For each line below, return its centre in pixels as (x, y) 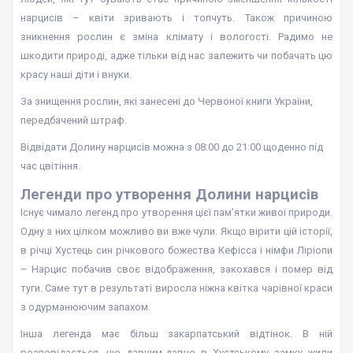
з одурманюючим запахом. (85, 307)
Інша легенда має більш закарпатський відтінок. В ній (176, 334)
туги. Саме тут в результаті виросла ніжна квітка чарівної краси (176, 288)
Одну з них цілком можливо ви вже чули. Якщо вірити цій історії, (176, 231)
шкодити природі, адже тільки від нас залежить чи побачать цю (176, 56)
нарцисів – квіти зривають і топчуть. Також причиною (176, 18)
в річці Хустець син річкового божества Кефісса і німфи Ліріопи (176, 250)
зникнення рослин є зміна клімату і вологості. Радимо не (176, 37)
